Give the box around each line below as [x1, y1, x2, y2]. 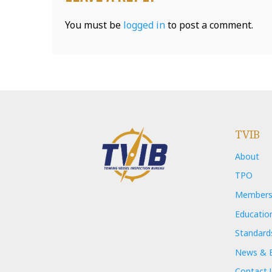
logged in [123, 18, 165, 32]
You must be [65, 18, 123, 32]
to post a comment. [165, 18, 253, 32]
